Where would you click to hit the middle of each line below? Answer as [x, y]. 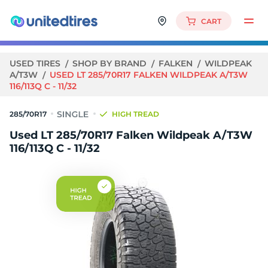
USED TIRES [36, 63]
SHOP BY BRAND [111, 63]
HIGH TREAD [135, 114]
